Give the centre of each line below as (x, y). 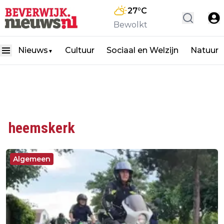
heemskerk (42, 128)
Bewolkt (130, 25)
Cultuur (80, 50)
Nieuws (33, 50)
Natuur (204, 50)
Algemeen (32, 159)
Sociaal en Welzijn (142, 50)
